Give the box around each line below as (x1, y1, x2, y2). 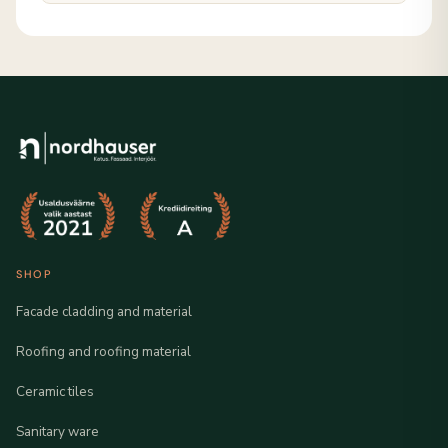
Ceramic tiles (16, 382, 94, 402)
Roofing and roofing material (16, 342, 191, 362)
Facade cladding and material (16, 302, 192, 322)
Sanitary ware (16, 422, 99, 442)
